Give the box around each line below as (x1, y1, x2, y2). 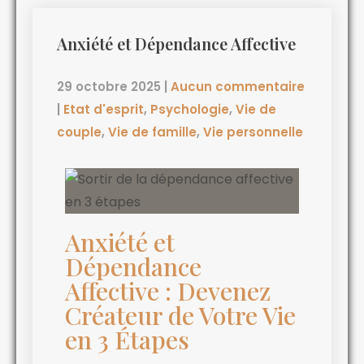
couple (57, 123, 102, 141)
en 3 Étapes (65, 323, 189, 356)
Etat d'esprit (63, 100, 144, 118)
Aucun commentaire (171, 77, 305, 95)
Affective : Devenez (65, 274, 271, 307)
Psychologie (150, 100, 229, 118)
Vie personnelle (203, 123, 303, 141)
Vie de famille (108, 123, 197, 141)
